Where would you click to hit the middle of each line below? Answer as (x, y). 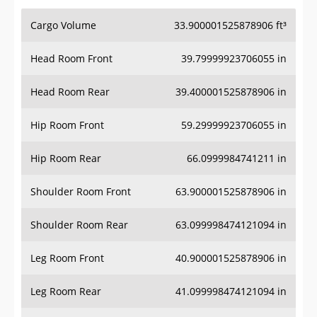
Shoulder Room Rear (79, 225)
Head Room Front (71, 59)
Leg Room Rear (66, 292)
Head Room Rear (70, 92)
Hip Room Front (67, 125)
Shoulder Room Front (81, 192)
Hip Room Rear (66, 158)
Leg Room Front (67, 258)
